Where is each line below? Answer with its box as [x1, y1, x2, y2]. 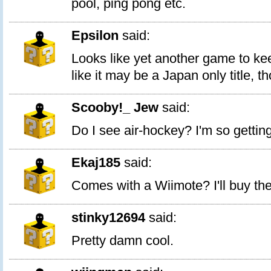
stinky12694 [71, 210, 145, 225]
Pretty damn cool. [71, 233, 174, 248]
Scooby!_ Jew [71, 100, 158, 115]
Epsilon [71, 28, 119, 43]
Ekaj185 [71, 155, 120, 170]
